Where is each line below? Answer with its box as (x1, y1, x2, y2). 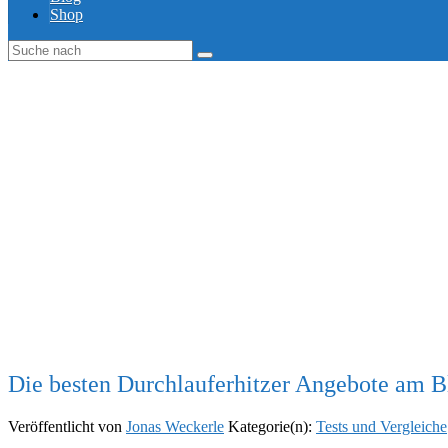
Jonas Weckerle (126, 417, 224, 435)
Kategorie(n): (228, 417, 316, 435)
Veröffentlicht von (8, 417, 126, 435)
